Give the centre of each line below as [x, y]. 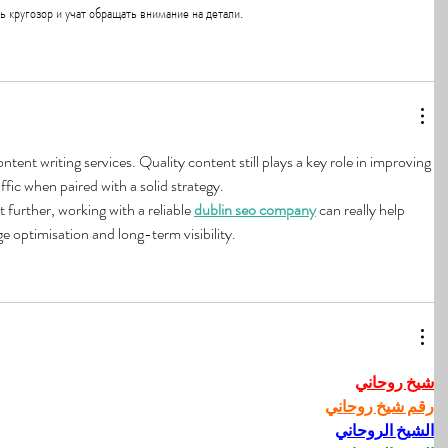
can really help [362, 210]
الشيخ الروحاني [384, 431]
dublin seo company [255, 210]
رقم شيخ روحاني [379, 407]
